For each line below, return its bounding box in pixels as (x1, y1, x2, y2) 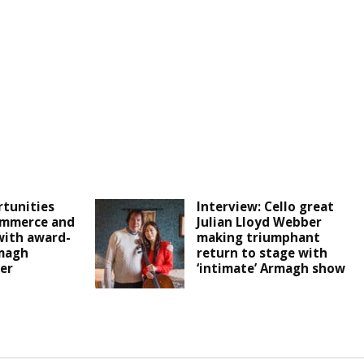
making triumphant (197, 229, 321, 246)
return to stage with (197, 245, 328, 262)
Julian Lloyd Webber (197, 214, 323, 231)
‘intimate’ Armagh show (197, 260, 346, 277)
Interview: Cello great (197, 198, 335, 215)
